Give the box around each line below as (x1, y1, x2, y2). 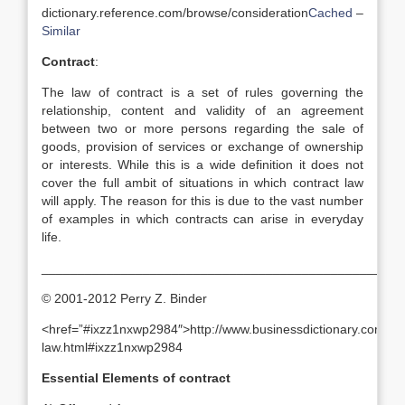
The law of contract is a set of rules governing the (42, 85, 363, 99)
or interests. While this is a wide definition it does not (42, 157, 363, 172)
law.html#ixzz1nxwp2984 (42, 340, 183, 354)
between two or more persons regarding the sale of (42, 121, 363, 136)
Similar (42, 24, 80, 38)
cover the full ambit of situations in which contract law (42, 175, 363, 190)
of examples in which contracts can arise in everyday (42, 212, 363, 226)
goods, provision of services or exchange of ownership (42, 139, 363, 154)
